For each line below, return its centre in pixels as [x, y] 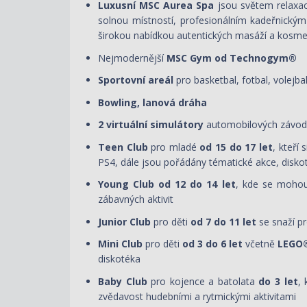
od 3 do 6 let [213, 244]
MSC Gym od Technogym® [230, 58]
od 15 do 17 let [234, 147]
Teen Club [123, 147]
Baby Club [125, 281]
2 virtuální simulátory [151, 124]
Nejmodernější [131, 58]
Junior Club [124, 221]
